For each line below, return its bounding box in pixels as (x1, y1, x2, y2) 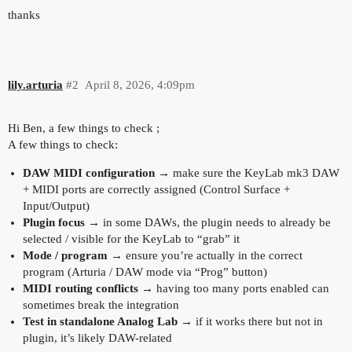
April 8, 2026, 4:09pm (84, 79, 195, 92)
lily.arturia (8, 79, 63, 92)
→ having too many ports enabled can (137, 281, 329, 295)
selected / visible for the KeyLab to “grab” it (22, 232, 240, 245)
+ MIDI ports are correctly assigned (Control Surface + (22, 182, 290, 196)
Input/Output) (22, 199, 90, 212)
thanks (8, 8, 40, 21)
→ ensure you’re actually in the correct (107, 248, 302, 262)
